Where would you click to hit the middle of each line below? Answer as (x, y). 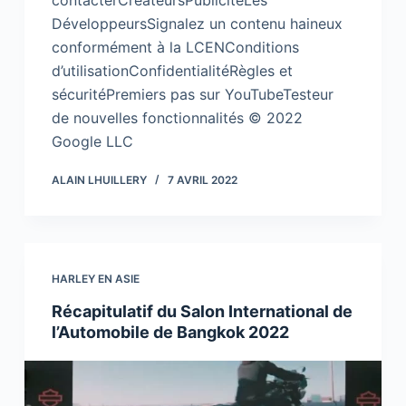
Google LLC (92, 142)
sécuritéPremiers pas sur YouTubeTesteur (192, 95)
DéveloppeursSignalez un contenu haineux (197, 24)
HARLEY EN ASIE (95, 279)
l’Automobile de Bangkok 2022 (170, 333)
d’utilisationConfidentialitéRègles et (172, 71)
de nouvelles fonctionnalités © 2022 (177, 118)
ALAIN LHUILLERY (99, 180)
